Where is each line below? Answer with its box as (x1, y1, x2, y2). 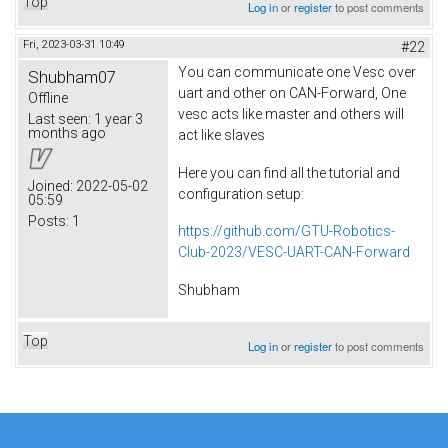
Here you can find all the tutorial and (178, 164, 400, 181)
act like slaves (178, 126, 265, 143)
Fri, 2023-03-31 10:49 (23, 37, 125, 51)
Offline (28, 89, 68, 106)
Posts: (28, 212, 69, 229)
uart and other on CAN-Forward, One (178, 84, 406, 101)
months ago (28, 124, 106, 141)
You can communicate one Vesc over (178, 63, 416, 80)
